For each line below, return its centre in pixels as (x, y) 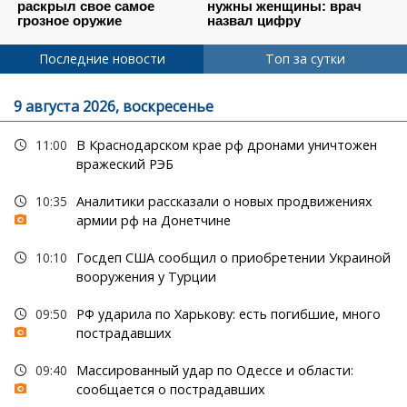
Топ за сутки (305, 59)
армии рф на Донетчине (153, 221)
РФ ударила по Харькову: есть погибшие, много (228, 314)
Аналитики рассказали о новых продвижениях (224, 202)
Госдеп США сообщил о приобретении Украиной (233, 258)
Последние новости (102, 59)
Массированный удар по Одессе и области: (214, 371)
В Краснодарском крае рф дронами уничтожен (226, 145)
